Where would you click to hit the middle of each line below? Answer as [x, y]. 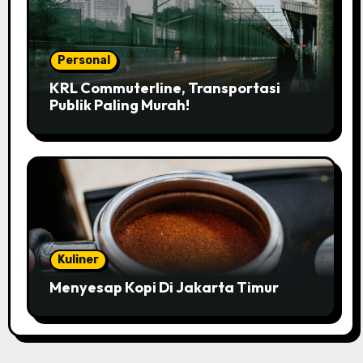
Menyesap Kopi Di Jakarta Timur [164, 288]
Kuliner [78, 260]
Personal [83, 60]
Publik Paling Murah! [119, 105]
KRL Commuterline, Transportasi [164, 88]
